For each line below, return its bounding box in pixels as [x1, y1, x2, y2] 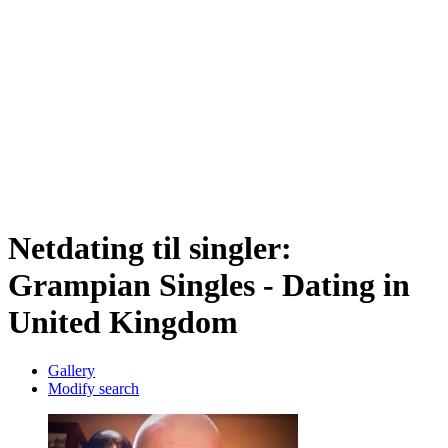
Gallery [48, 362, 95, 380]
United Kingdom [8, 304, 238, 341]
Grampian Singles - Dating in [8, 267, 410, 304]
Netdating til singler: [8, 230, 292, 267]
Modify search [48, 380, 139, 398]
